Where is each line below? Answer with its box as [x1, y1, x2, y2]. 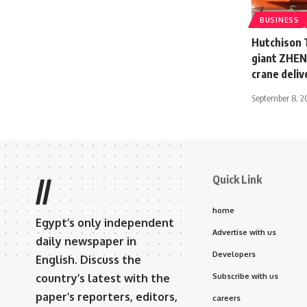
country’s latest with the [36, 271, 170, 285]
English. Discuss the [36, 252, 141, 267]
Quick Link [212, 172, 262, 186]
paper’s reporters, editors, [36, 289, 177, 304]
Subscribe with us [212, 271, 278, 281]
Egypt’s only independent [36, 215, 174, 230]
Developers [212, 249, 256, 259]
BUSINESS [260, 15, 299, 24]
